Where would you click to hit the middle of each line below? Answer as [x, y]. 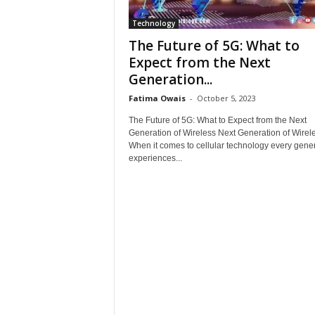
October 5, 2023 [226, 98]
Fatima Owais [157, 98]
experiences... [155, 158]
